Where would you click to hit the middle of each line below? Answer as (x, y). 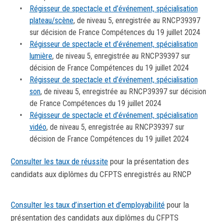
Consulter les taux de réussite (59, 161)
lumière (41, 56)
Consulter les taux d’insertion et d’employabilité (88, 205)
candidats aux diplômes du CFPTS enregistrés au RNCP (101, 174)
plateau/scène (51, 20)
